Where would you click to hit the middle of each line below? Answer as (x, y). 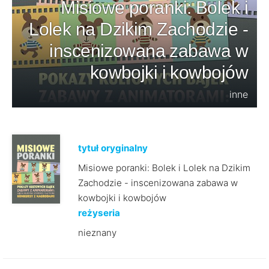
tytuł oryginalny (113, 148)
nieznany (97, 233)
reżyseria (99, 213)
